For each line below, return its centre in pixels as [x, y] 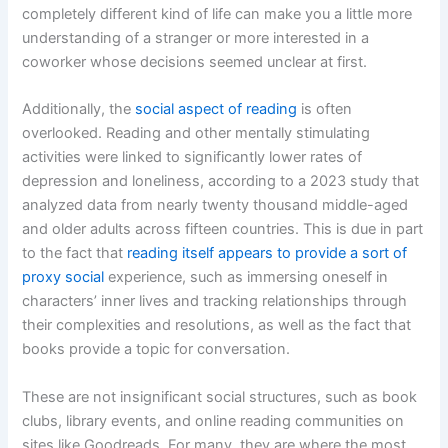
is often [325, 109]
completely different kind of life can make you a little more [217, 14]
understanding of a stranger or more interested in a [196, 38]
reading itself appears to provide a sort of [267, 253]
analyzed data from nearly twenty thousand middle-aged [215, 205]
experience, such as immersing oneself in [246, 277]
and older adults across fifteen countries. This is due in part [223, 229]
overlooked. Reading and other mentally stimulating [196, 133]
